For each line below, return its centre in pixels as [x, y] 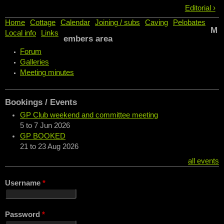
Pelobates [189, 22]
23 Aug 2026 [58, 147]
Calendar [75, 22]
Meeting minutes [47, 73]
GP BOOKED [43, 136]
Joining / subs [117, 22]
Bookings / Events [41, 102]
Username [24, 183]
